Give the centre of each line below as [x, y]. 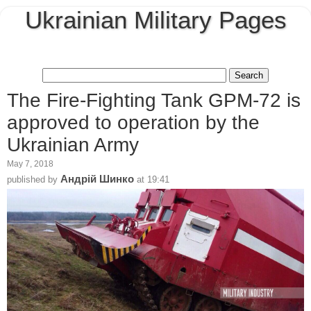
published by [34, 179]
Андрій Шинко [97, 179]
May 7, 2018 [30, 164]
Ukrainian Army [73, 144]
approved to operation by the [133, 122]
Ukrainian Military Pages [155, 20]
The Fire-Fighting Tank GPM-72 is [154, 100]
